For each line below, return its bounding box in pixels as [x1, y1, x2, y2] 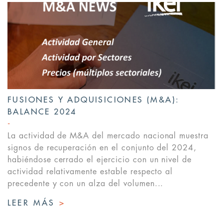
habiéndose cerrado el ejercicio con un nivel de [7, 156, 192, 164]
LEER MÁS [7, 199, 59, 208]
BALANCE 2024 [7, 108, 77, 116]
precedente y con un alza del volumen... [7, 180, 164, 188]
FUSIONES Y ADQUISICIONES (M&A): [7, 96, 180, 105]
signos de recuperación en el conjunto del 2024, [7, 144, 197, 152]
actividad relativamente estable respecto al [7, 168, 173, 176]
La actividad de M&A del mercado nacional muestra [7, 132, 209, 140]
